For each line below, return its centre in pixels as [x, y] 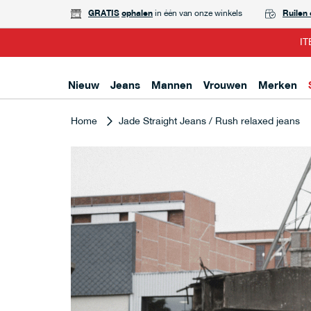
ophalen [137, 14]
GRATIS [104, 14]
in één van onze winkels [199, 14]
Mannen [172, 86]
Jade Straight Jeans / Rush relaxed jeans [209, 122]
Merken [278, 86]
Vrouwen [225, 86]
